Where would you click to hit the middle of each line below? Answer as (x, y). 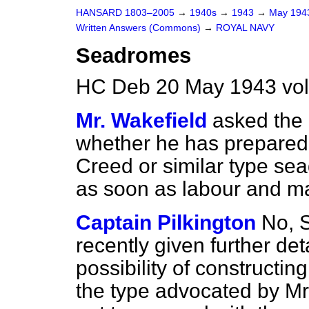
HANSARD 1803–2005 (125, 13)
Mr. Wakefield (141, 120)
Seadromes (133, 56)
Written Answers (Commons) (140, 28)
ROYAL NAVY (245, 28)
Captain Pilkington (166, 222)
